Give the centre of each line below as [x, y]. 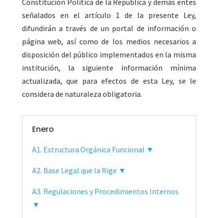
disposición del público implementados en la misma [109, 54]
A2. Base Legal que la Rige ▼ [79, 170]
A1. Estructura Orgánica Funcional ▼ [93, 149]
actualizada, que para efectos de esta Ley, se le [109, 81]
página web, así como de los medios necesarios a [109, 41]
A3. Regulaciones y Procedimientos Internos [105, 191]
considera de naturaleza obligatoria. [82, 94]
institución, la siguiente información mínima [109, 67]
